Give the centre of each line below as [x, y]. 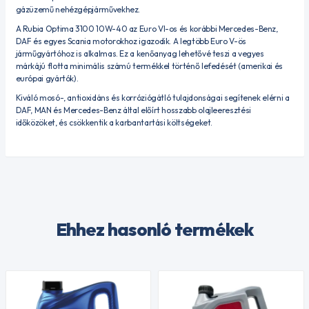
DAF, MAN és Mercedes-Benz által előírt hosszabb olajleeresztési [133, 110]
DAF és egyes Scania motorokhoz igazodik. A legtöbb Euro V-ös [131, 41]
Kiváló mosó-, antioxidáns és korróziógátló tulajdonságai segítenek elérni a [152, 98]
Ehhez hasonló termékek [154, 229]
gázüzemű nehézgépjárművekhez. [78, 9]
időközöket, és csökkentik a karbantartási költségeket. [114, 122]
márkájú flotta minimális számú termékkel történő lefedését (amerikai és [149, 66]
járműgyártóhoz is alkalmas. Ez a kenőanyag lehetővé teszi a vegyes [140, 53]
